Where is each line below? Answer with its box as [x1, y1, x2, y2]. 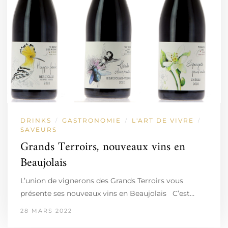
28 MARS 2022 [20, 207, 72, 215]
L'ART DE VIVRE [132, 117, 194, 125]
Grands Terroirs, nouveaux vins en [20, 137, 185, 158]
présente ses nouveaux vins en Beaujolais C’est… [20, 189, 194, 198]
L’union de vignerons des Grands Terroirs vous [20, 176, 183, 186]
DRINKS [20, 117, 51, 125]
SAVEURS [20, 126, 57, 134]
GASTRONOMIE [62, 117, 121, 125]
